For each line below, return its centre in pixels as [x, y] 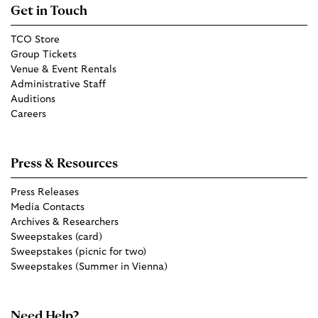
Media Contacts [48, 208]
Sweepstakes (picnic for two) [78, 252]
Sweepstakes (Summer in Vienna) [89, 267]
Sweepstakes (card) [56, 237]
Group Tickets [44, 55]
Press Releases [45, 193]
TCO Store [35, 40]
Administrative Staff [58, 85]
